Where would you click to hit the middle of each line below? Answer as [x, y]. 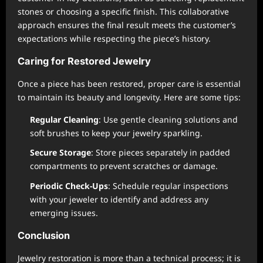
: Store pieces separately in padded [161, 152]
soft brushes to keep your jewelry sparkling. [116, 133]
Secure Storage [60, 152]
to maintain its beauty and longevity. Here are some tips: [129, 97]
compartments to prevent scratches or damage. [124, 166]
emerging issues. [64, 213]
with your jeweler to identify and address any [119, 199]
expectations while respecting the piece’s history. [114, 38]
